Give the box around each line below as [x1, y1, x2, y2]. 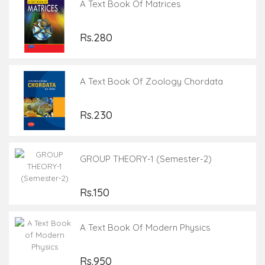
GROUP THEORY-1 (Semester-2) [80, 153, 212, 164]
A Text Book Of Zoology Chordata [80, 75, 223, 87]
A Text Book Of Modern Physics [80, 221, 211, 233]
